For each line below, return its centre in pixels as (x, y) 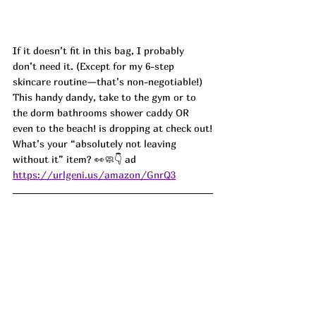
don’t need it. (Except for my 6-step (95, 66)
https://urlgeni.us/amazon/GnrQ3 (94, 175)
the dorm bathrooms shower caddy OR (102, 113)
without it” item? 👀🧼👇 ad (74, 159)
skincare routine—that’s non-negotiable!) (109, 82)
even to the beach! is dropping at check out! (113, 128)
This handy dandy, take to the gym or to (106, 97)
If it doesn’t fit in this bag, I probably (100, 51)
